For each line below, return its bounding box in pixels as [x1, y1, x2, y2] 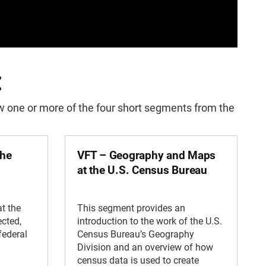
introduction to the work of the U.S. [77, 216, 222, 227]
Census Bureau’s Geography [77, 229, 194, 240]
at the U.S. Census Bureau [77, 163, 207, 177]
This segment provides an [77, 202, 185, 214]
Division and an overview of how [77, 242, 213, 254]
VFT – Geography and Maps [77, 148, 216, 162]
